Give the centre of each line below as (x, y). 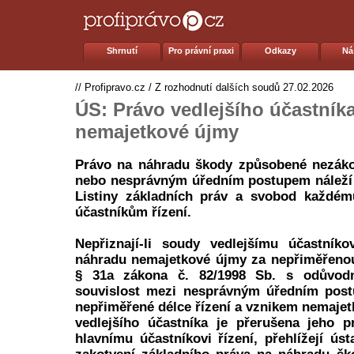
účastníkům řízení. (133, 212)
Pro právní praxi (201, 51)
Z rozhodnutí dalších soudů (217, 87)
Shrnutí (122, 51)
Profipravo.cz (115, 87)
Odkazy (281, 51)
